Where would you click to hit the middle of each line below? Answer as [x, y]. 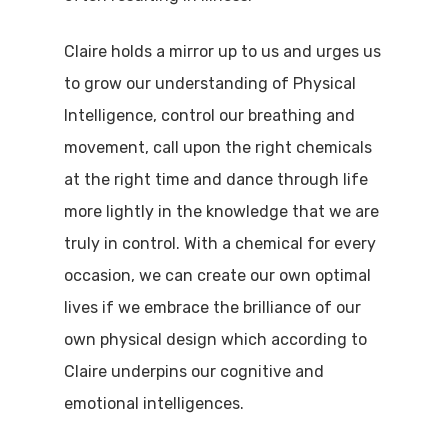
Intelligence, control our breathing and [210, 116]
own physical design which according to [216, 340]
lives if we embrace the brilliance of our [213, 308]
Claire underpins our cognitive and [194, 372]
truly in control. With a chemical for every [220, 244]
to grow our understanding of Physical [210, 84]
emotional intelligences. [154, 404]
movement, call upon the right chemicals [218, 148]
